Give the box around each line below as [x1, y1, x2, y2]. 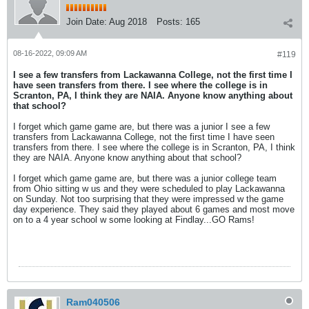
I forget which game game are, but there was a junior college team [13, 172, 277, 183]
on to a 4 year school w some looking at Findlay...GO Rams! [13, 214, 255, 225]
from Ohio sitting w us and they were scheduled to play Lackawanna [13, 183, 285, 194]
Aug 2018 [109, 16, 147, 27]
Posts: [157, 16, 183, 27]
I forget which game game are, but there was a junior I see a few [13, 121, 270, 132]
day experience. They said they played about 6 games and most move [13, 203, 295, 215]
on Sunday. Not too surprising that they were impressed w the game [13, 193, 283, 204]
